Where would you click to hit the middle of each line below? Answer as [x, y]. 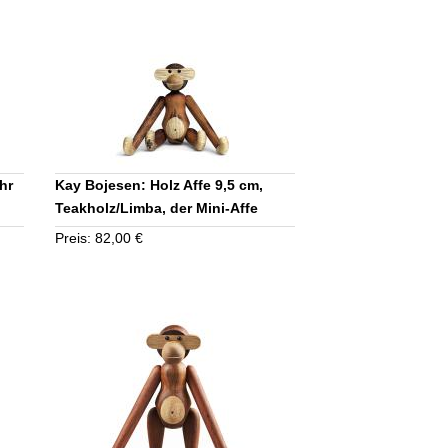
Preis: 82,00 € [99, 237]
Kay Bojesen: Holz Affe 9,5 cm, [159, 184]
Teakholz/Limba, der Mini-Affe [157, 207]
